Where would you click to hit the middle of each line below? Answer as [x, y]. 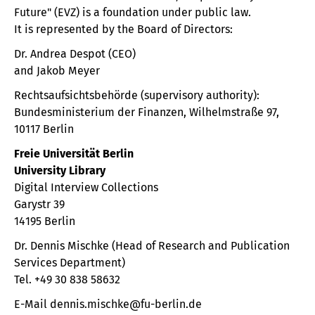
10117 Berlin [44, 129]
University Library [60, 171]
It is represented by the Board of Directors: [123, 29]
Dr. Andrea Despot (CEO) [75, 54]
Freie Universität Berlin [74, 154]
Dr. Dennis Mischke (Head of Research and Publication [152, 246]
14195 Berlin [45, 221]
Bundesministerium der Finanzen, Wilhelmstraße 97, [147, 112]
